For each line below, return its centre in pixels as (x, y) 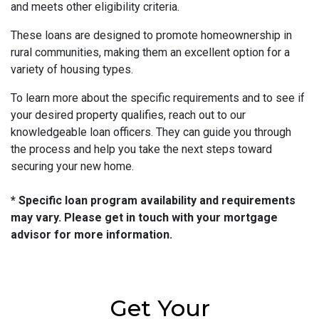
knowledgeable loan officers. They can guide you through (151, 132)
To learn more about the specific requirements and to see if (158, 98)
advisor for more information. (91, 235)
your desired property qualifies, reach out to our (128, 115)
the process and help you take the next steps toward (141, 150)
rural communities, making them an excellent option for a (150, 53)
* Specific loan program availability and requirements (153, 201)
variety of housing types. (72, 70)
